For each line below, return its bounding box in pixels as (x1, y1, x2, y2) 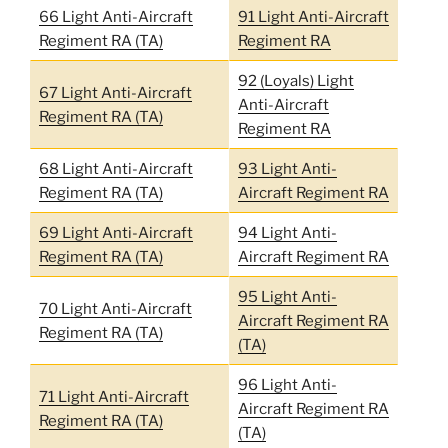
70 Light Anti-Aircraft (38, 299, 192, 318)
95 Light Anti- (237, 287, 337, 306)
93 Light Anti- (237, 159, 337, 178)
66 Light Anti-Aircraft (38, 7, 193, 26)
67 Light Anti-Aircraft (38, 83, 192, 102)
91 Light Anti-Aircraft (237, 7, 389, 26)
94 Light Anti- (237, 223, 337, 242)
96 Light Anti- (237, 375, 337, 394)
